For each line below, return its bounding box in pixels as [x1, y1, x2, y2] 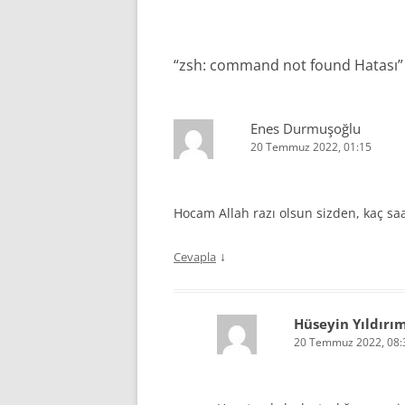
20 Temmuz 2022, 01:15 [250, 139, 372, 155]
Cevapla [174, 249, 216, 265]
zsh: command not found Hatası [179, 55, 398, 75]
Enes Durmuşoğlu [250, 119, 361, 137]
